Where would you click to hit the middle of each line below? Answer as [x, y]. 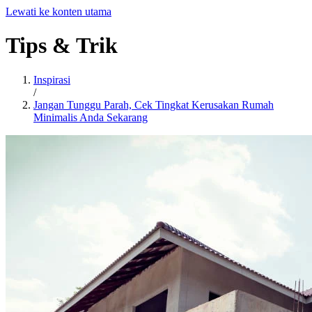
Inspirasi [52, 79]
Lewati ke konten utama [58, 11]
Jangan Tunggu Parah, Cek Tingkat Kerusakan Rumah [154, 104]
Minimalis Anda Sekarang [91, 117]
